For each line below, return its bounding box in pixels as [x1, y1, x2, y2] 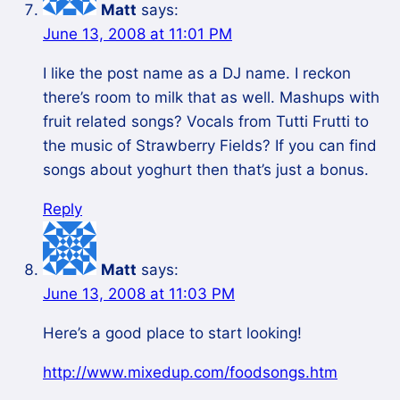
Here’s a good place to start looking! [43, 324, 302, 343]
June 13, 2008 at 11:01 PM [43, 25, 232, 44]
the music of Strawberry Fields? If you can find [43, 137, 377, 155]
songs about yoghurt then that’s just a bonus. [43, 161, 369, 179]
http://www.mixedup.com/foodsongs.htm [43, 363, 337, 382]
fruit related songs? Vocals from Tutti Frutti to [43, 112, 369, 131]
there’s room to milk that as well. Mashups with [43, 88, 379, 107]
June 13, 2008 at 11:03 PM [43, 285, 235, 304]
